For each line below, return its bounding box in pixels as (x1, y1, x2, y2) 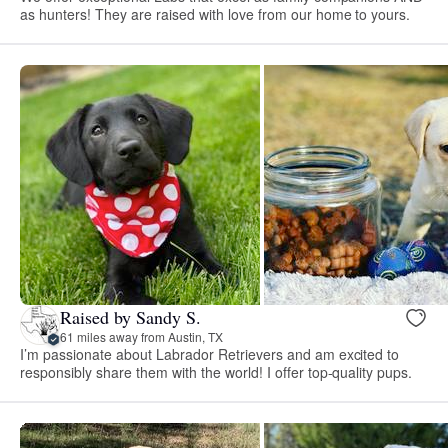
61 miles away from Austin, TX (60, 327, 223, 345)
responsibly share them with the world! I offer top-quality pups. (20, 362, 413, 383)
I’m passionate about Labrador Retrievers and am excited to (20, 344, 400, 365)
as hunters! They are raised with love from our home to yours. (20, 4, 411, 25)
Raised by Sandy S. (60, 304, 201, 329)
